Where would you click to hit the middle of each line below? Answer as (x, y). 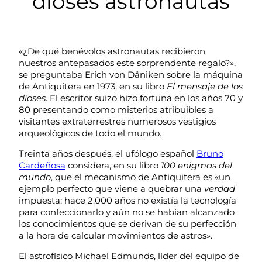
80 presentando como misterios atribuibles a (116, 110)
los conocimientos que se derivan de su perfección (127, 224)
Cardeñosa (42, 166)
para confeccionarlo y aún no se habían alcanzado (127, 212)
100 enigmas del (196, 166)
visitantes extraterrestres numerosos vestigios (117, 122)
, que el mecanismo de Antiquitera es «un (141, 177)
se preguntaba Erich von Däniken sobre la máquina (131, 75)
